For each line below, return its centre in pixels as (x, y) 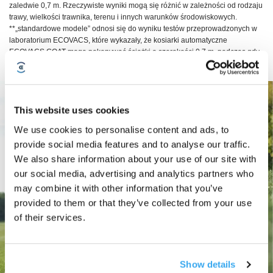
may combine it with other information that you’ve (119, 188)
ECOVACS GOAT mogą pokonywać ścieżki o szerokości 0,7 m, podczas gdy (134, 51)
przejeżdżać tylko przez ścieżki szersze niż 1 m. (87, 75)
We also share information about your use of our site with (135, 158)
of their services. (50, 217)
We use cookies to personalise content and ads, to (122, 129)
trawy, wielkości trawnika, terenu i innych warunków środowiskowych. (123, 17)
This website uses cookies (72, 110)
